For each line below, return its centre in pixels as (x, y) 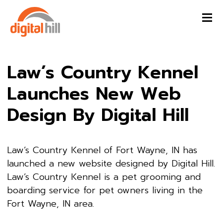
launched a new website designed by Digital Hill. (111, 163)
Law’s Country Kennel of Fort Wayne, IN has (102, 150)
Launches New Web (94, 93)
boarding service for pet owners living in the (105, 190)
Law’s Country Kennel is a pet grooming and (104, 177)
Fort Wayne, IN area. (51, 203)
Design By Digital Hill (98, 115)
